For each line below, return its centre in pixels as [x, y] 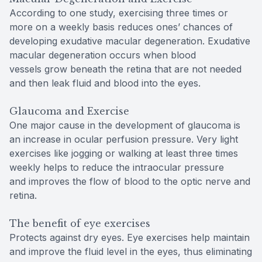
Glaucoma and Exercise [69, 111]
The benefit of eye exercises [80, 223]
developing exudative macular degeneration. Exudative [130, 41]
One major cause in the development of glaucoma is [125, 125]
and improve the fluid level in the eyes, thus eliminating [131, 251]
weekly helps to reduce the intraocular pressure [117, 167]
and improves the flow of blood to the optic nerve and [130, 181]
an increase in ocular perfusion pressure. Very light [124, 139]
